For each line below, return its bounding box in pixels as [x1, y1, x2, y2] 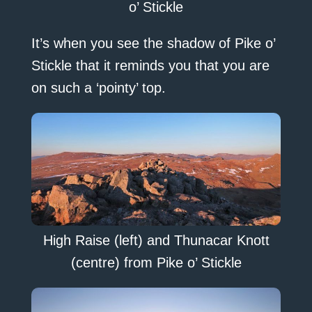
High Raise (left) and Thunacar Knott [42, 232, 270, 248]
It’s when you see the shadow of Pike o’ [31, 35, 275, 51]
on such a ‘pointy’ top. [31, 79, 166, 95]
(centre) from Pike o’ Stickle [70, 254, 242, 270]
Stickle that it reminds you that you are [31, 57, 270, 73]
